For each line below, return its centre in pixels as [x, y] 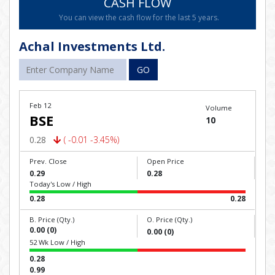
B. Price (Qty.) [52, 219]
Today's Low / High [60, 184]
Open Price [165, 161]
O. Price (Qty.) [169, 219]
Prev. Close [48, 161]
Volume [219, 108]
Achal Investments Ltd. [92, 46]
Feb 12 [40, 105]
